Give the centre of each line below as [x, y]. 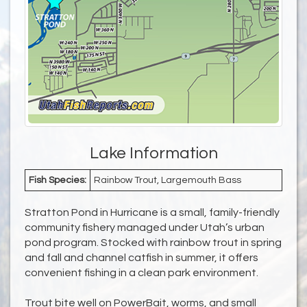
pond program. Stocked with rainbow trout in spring [153, 243]
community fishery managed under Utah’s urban [145, 228]
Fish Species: [58, 181]
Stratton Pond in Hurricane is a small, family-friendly [152, 213]
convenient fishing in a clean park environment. [142, 273]
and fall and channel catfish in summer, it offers [142, 258]
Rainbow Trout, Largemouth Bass [168, 181]
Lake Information [153, 153]
